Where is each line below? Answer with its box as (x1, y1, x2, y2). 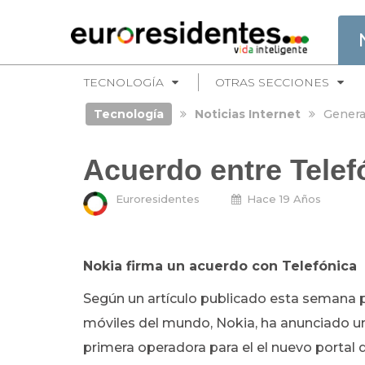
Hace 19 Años (247, 192, 321, 205)
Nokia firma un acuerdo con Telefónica (83, 258, 357, 274)
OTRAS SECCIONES (215, 75, 329, 90)
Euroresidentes (116, 192, 200, 205)
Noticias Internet (194, 107, 301, 121)
